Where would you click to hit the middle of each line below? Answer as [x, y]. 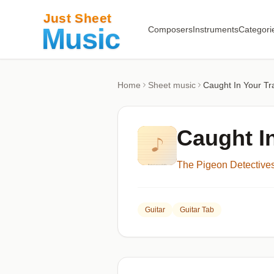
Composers [170, 29]
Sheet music [172, 85]
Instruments [215, 29]
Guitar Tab [197, 210]
